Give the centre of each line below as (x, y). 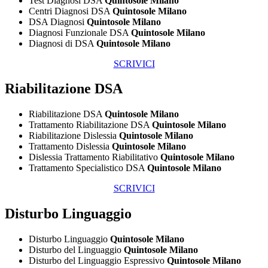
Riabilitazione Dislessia (74, 136)
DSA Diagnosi (58, 22)
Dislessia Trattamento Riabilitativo (95, 157)
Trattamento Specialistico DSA (88, 168)
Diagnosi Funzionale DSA (80, 32)
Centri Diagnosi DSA (71, 11)
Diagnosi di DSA (63, 43)
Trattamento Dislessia (70, 147)
